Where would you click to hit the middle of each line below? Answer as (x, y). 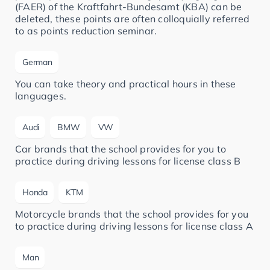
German (37, 62)
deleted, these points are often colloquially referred (133, 19)
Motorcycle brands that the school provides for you (132, 214)
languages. (41, 96)
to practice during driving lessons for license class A (134, 226)
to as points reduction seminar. (86, 31)
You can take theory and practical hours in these (126, 84)
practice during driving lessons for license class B (128, 161)
